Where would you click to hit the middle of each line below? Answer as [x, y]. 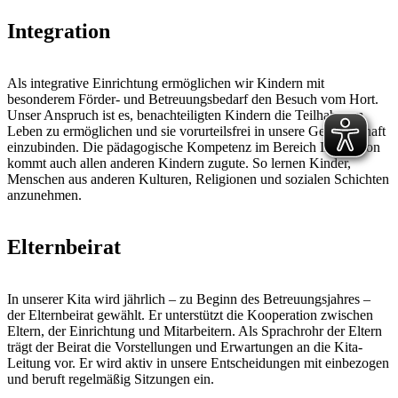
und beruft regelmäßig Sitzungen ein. [111, 379]
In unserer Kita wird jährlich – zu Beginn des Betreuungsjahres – [189, 299]
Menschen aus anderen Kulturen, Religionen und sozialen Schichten [198, 179]
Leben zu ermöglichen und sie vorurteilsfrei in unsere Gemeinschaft [196, 131]
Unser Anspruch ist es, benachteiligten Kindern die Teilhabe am [185, 115]
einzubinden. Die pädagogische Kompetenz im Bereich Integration [194, 147]
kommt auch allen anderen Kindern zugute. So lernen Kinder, [179, 163]
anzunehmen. [44, 195]
